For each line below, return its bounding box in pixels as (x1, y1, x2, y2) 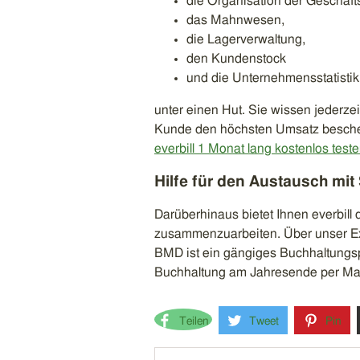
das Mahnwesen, (186, 13, 284, 27)
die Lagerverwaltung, (186, 32, 305, 46)
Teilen (179, 316, 209, 328)
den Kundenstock (186, 51, 286, 65)
